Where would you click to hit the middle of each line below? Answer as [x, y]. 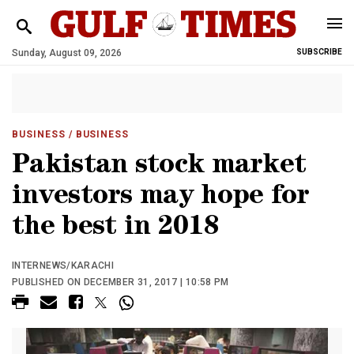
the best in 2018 [115, 229]
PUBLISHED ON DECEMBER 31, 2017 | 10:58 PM [121, 282]
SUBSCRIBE [319, 52]
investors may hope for [161, 198]
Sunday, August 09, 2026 [67, 53]
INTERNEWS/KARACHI [63, 265]
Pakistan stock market [159, 167]
